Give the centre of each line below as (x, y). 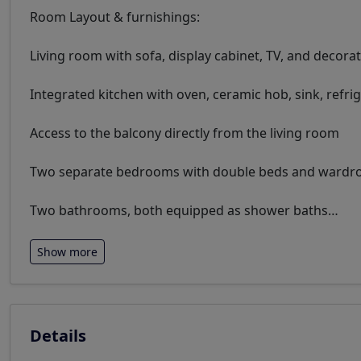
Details (58, 336)
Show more (67, 252)
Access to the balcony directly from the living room (185, 133)
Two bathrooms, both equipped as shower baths (179, 210)
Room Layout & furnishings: (115, 17)
